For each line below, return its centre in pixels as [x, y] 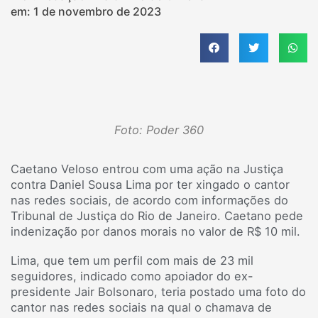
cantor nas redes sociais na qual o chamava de [141, 308]
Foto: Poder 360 [159, 130]
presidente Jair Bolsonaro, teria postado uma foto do [158, 292]
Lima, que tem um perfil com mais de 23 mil [132, 261]
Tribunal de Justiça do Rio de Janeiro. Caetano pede [157, 215]
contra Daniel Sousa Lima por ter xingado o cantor [150, 184]
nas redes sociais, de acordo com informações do [149, 200]
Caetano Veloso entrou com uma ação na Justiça [147, 169]
